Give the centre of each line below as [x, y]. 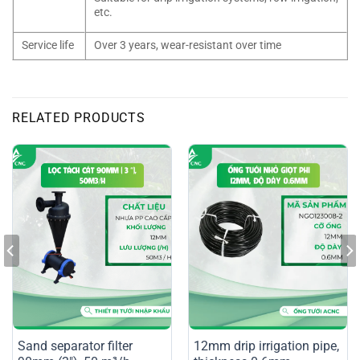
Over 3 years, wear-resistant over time [188, 45]
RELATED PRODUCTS [79, 117]
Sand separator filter [75, 346]
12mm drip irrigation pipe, [266, 346]
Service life [48, 45]
